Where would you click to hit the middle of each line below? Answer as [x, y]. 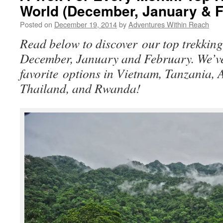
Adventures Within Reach [169, 24]
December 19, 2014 [86, 24]
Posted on [36, 24]
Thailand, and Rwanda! [80, 88]
